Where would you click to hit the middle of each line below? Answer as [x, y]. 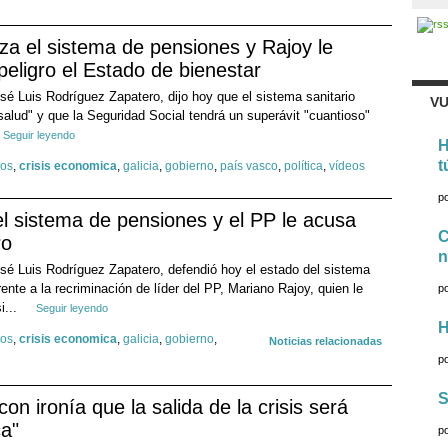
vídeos [347, 166]
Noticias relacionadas [325, 341]
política [303, 166]
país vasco [249, 166]
